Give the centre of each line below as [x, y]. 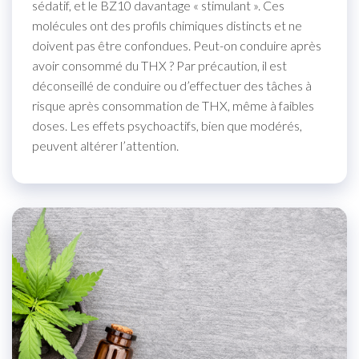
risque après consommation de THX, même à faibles [173, 105]
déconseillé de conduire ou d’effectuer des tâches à [172, 85]
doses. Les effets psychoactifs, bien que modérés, [167, 125]
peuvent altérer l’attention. [105, 145]
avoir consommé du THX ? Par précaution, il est [159, 65]
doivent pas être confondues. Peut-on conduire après [177, 45]
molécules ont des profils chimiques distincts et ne [167, 25]
